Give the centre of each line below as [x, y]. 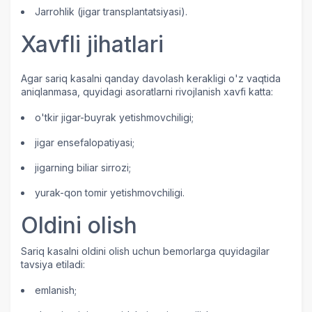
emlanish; [56, 290]
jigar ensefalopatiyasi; [85, 143]
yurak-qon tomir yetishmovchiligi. [110, 193]
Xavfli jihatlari [92, 45]
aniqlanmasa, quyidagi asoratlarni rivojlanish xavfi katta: [147, 92]
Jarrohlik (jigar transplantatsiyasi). [111, 12]
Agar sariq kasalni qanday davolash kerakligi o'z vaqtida [151, 79]
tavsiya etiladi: [53, 265]
